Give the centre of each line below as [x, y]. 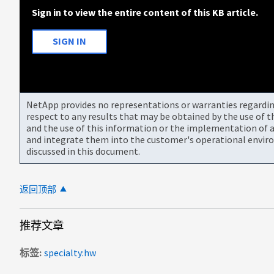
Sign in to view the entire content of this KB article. [145, 12]
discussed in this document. [83, 151]
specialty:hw [70, 252]
